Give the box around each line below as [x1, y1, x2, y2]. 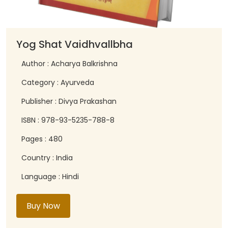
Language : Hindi [21, 172, 79, 182]
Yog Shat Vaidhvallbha [16, 37, 133, 52]
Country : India [21, 153, 73, 163]
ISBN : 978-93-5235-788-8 [21, 115, 115, 126]
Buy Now [26, 200, 60, 212]
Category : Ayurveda [21, 77, 94, 88]
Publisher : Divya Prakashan [21, 96, 117, 107]
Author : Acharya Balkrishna [21, 59, 118, 69]
